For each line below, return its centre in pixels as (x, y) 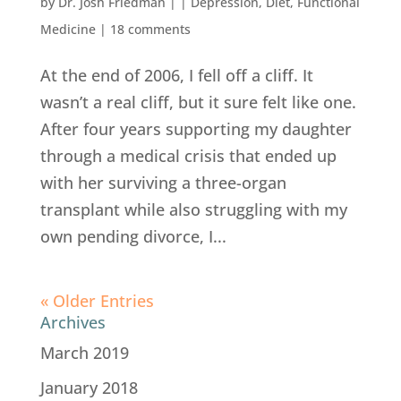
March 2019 (84, 353)
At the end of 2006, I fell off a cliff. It (176, 76)
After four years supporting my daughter (196, 129)
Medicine (68, 30)
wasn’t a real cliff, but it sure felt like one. (198, 102)
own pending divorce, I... (133, 237)
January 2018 (89, 388)
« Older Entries (97, 301)
